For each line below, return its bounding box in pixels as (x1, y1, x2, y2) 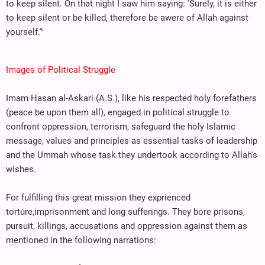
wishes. (6, 163, 36, 174)
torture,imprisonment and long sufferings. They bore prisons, (6, 206, 245, 217)
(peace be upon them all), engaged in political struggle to (6, 106, 230, 118)
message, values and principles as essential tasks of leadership (6, 135, 257, 146)
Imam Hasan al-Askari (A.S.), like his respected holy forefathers (6, 92, 257, 104)
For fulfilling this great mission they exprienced (6, 192, 190, 203)
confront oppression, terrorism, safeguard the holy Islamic (6, 121, 235, 132)
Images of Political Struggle (6, 64, 115, 75)
